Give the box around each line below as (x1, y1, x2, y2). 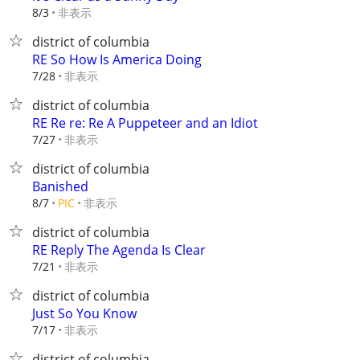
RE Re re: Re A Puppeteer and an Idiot (32, 114, 258, 132)
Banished (32, 178, 88, 195)
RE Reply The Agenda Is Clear (32, 241, 206, 259)
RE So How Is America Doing (32, 51, 202, 68)
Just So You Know (32, 305, 137, 322)
